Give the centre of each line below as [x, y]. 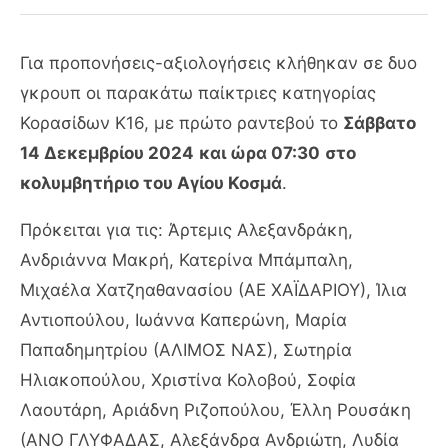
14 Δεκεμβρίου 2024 [107, 152]
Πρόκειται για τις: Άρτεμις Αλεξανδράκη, [186, 229]
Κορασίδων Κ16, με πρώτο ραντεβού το [181, 122]
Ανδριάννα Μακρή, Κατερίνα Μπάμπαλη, [186, 259]
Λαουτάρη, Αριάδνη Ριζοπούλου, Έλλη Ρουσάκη [215, 409]
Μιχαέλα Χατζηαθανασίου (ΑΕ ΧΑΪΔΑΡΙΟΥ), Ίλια [213, 289]
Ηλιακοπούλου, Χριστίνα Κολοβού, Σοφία [188, 379]
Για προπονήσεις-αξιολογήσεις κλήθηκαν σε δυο [218, 62]
